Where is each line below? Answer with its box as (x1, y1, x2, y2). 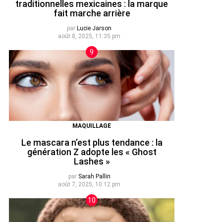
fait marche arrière (53, 7, 130, 18)
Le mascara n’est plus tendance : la (21, 137, 163, 148)
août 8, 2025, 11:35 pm (58, 33, 120, 40)
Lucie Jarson (77, 25, 111, 32)
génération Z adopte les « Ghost (27, 146, 157, 157)
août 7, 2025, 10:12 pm (58, 181, 120, 188)
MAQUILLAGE (72, 122, 111, 130)
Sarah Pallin (78, 173, 111, 180)
